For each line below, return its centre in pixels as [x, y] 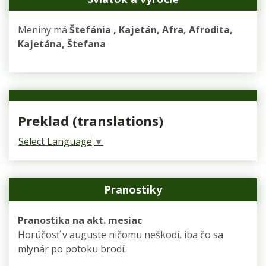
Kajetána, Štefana [62, 44]
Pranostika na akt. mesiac [80, 220]
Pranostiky [133, 189]
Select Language [55, 141]
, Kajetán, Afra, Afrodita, [173, 30]
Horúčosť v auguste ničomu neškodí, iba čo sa [121, 234]
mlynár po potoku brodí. [72, 248]
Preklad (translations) [91, 121]
